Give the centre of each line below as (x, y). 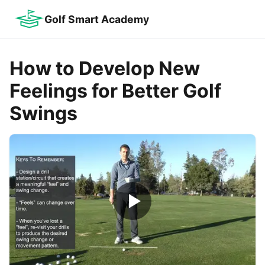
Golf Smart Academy (97, 19)
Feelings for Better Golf (115, 91)
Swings (43, 113)
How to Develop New (105, 68)
